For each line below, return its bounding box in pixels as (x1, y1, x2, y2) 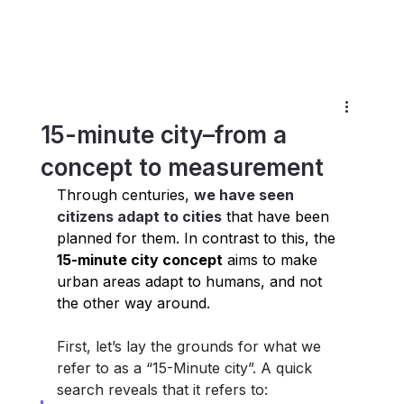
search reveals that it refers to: (56, 380, 272, 399)
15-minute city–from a (40, 120, 287, 149)
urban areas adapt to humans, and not (56, 271, 326, 290)
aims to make (222, 250, 322, 269)
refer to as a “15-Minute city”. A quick (56, 358, 317, 377)
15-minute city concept (56, 250, 223, 269)
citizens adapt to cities (56, 207, 222, 225)
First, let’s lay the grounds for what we (56, 336, 326, 355)
